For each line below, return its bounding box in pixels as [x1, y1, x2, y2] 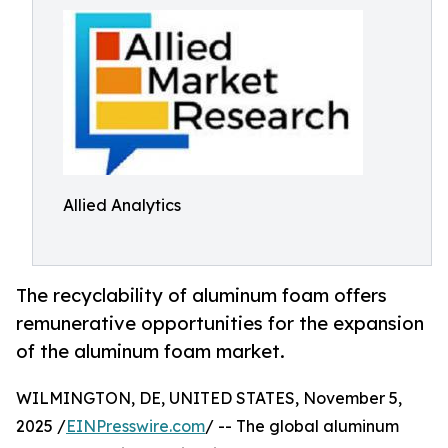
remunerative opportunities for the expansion [16, 312, 424, 335]
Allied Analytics [63, 195, 181, 215]
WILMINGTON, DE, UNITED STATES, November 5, [16, 388, 402, 409]
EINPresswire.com [66, 416, 205, 437]
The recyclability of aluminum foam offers [16, 284, 387, 307]
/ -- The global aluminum [205, 416, 399, 437]
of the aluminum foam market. [16, 340, 285, 363]
